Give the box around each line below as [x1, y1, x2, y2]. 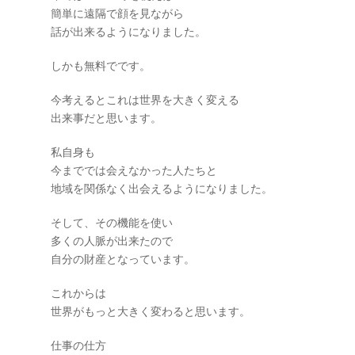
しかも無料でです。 [51, 59, 151, 72]
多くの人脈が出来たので [51, 235, 173, 247]
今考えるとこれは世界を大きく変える [51, 94, 239, 106]
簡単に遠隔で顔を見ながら [51, 7, 184, 20]
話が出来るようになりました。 [51, 25, 206, 38]
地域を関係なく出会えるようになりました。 [51, 182, 273, 195]
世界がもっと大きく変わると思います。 [51, 305, 250, 318]
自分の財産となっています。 [51, 253, 195, 265]
